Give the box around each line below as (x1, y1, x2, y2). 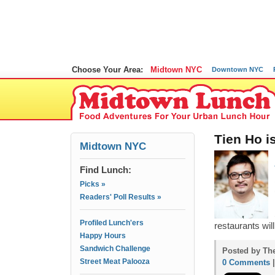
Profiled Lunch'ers (80, 219, 144, 227)
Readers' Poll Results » (80, 193, 161, 201)
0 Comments (222, 258, 270, 267)
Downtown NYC (212, 66, 263, 73)
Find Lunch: (80, 165, 131, 175)
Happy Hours (80, 231, 126, 240)
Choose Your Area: (72, 65, 143, 74)
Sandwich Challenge (80, 244, 150, 253)
